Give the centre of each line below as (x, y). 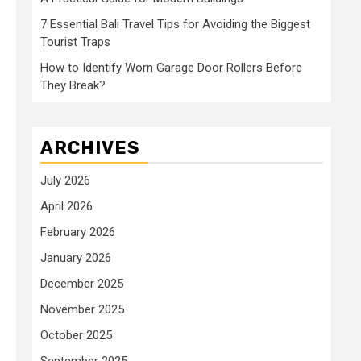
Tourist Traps (75, 41)
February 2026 (78, 232)
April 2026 (66, 206)
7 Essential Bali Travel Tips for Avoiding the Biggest (175, 24)
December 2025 (82, 283)
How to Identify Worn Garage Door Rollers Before (171, 67)
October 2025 (76, 335)
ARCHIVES (90, 147)
